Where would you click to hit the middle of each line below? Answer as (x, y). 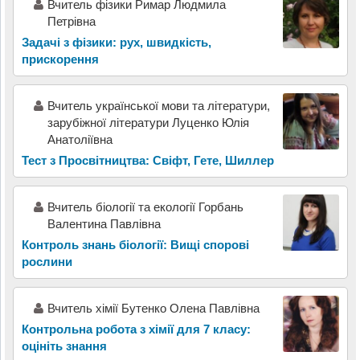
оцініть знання (64, 346)
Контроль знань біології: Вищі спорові (135, 244)
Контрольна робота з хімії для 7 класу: (136, 329)
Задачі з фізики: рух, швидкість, (116, 42)
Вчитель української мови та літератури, (158, 105)
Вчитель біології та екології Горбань (145, 207)
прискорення (60, 59)
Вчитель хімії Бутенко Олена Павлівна (153, 308)
